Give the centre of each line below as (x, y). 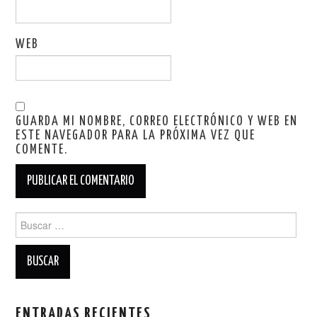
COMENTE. (42, 150)
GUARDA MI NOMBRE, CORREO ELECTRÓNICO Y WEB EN (157, 121)
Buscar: (32, 218)
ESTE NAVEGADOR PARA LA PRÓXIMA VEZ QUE (136, 136)
